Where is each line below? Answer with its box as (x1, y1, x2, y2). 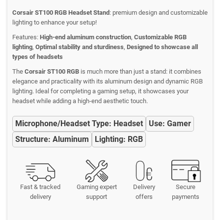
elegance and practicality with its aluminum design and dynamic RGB (12, 77, 203, 85)
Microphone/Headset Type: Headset (15, 118, 143, 128)
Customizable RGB (134, 33, 187, 41)
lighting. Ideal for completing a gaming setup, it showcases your (12, 87, 189, 95)
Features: (12, 33, 40, 41)
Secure (175, 183, 195, 191)
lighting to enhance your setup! (12, 18, 97, 26)
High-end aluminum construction (40, 33, 131, 41)
